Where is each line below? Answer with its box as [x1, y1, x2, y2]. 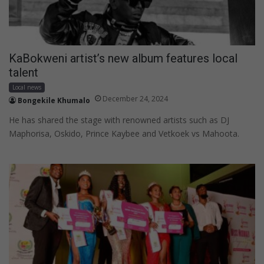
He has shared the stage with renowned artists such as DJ [9, 114, 229, 126]
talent [9, 65, 38, 80]
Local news [12, 82, 41, 91]
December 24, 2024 [103, 93, 168, 104]
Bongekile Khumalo [18, 95, 90, 105]
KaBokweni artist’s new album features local [9, 51, 237, 65]
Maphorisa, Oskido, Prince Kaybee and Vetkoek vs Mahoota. [9, 127, 239, 139]
